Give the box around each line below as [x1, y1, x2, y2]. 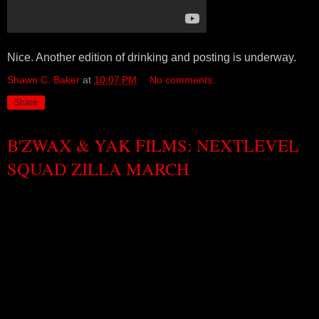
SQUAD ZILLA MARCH [7, 157, 189, 181]
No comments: [150, 74, 216, 86]
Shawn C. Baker [7, 74, 80, 86]
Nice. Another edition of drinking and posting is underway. [7, 51, 296, 64]
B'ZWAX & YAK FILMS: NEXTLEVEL [7, 133, 299, 157]
